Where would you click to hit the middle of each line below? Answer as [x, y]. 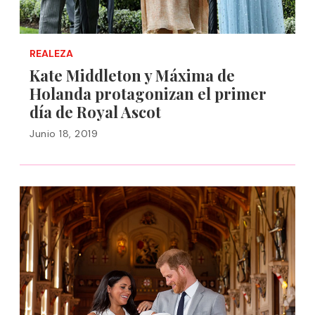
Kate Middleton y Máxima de [132, 75]
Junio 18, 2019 [64, 134]
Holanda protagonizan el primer [148, 94]
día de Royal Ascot [95, 112]
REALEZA [51, 53]
